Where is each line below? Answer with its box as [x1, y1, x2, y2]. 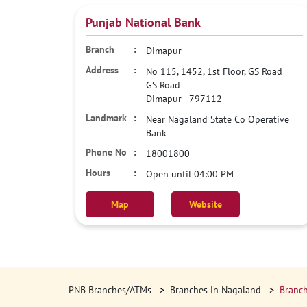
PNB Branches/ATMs [68, 284, 154, 296]
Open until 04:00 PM [145, 168, 234, 180]
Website [188, 198, 222, 210]
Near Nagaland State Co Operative [145, 113, 289, 125]
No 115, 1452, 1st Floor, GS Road [145, 65, 282, 77]
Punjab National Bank [85, 14, 201, 30]
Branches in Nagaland [169, 284, 261, 296]
